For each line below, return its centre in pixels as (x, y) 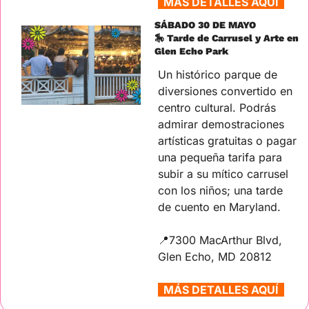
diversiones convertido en (225, 91)
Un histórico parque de (218, 75)
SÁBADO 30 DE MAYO (205, 25)
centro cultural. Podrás (217, 108)
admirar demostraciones (221, 124)
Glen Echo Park (191, 51)
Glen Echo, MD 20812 (215, 257)
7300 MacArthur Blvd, (226, 240)
